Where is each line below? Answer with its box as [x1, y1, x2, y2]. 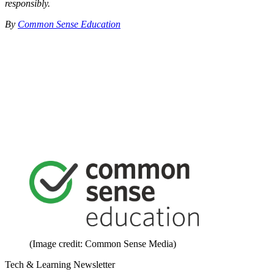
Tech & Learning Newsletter [5, 259, 115, 270]
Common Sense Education [18, 18, 120, 29]
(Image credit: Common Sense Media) [29, 239, 176, 250]
